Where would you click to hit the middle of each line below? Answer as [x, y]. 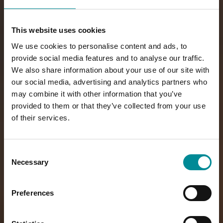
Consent [17, 152]
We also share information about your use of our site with [111, 70]
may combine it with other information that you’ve [97, 94]
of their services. [41, 117]
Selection [19, 164]
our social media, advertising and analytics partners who [109, 82]
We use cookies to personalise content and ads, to [99, 46]
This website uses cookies [59, 30]
